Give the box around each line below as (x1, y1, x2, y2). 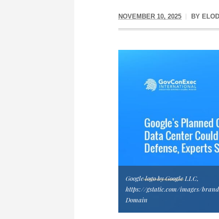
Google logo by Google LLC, (126, 174, 198, 182)
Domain (126, 195, 148, 204)
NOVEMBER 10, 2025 (118, 13, 181, 20)
